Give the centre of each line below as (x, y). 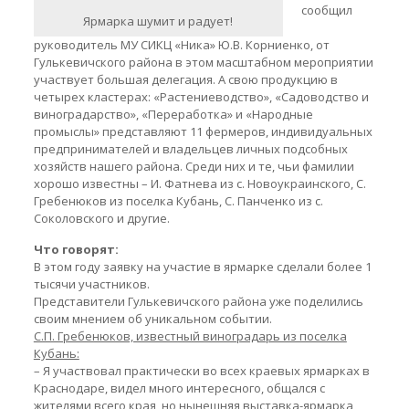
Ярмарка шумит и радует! (158, 21)
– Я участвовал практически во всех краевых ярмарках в (201, 371)
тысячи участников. (93, 284)
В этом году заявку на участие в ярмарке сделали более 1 (202, 267)
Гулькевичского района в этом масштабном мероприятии (203, 62)
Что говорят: (76, 249)
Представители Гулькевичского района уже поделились (198, 301)
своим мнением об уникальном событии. (154, 319)
